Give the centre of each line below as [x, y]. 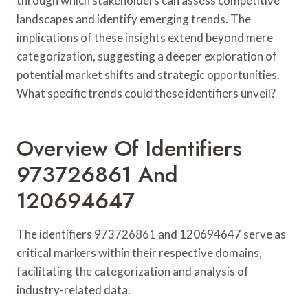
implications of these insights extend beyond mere [145, 37]
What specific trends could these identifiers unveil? [146, 93]
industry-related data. [74, 289]
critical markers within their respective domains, [139, 252]
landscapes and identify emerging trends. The [134, 19]
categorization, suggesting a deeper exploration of [147, 56]
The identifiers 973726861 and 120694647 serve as [151, 234]
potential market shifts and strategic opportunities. [148, 74]
